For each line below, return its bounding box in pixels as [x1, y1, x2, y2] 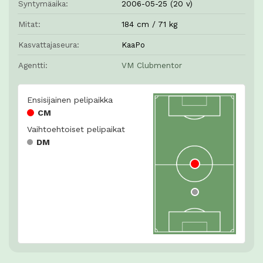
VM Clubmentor [121, 60, 182, 70]
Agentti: [18, 60, 48, 70]
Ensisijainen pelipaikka [27, 95, 113, 104]
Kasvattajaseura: [18, 40, 79, 49]
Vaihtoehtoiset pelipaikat [27, 124, 125, 134]
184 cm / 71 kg [121, 19, 177, 29]
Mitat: [18, 19, 41, 29]
